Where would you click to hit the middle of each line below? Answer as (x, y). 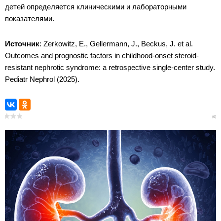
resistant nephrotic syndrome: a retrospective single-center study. (110, 67)
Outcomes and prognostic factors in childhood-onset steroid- (102, 55)
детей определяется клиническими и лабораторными (96, 6)
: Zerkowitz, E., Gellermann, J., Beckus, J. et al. (116, 43)
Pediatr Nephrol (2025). (43, 79)
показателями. (31, 18)
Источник (22, 43)
